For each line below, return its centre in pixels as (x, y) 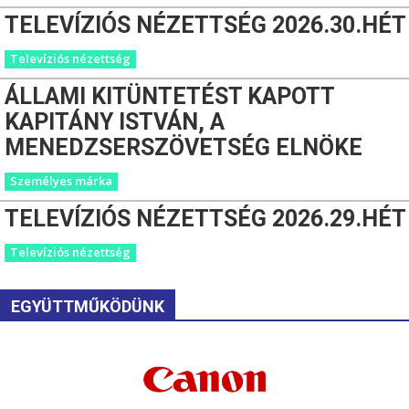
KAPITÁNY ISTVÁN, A (115, 122)
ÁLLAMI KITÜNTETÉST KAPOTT (169, 97)
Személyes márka (61, 181)
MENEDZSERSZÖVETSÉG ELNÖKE (184, 148)
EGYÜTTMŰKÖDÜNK (88, 307)
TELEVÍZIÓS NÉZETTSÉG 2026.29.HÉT (205, 219)
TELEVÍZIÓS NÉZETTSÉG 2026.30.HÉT (205, 26)
